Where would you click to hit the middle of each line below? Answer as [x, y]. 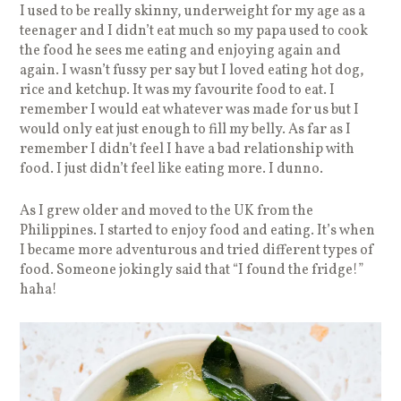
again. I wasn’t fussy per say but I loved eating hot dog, [192, 71]
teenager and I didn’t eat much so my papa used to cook [194, 32]
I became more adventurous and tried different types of [198, 251]
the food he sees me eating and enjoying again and [181, 51]
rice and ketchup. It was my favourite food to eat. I [178, 91]
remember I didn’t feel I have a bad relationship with [188, 150]
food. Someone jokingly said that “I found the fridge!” [192, 271]
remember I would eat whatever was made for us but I [190, 111]
